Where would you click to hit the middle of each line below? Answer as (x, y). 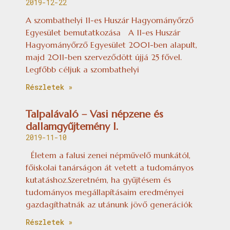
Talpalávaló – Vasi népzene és (94, 114)
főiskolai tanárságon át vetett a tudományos (110, 167)
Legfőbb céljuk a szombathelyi (82, 69)
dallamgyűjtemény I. (72, 126)
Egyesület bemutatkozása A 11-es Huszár (103, 32)
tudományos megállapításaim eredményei (105, 192)
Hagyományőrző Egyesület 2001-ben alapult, (111, 44)
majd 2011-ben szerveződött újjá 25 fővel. (104, 57)
